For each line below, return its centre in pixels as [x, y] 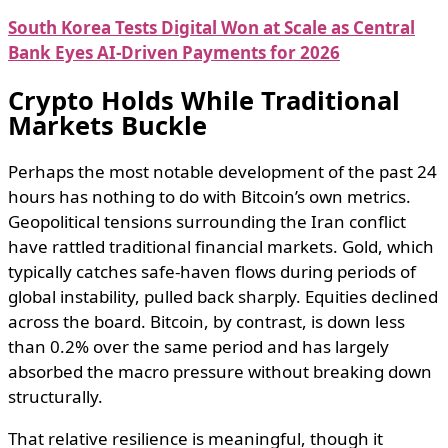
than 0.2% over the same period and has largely [198, 347]
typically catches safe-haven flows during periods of [212, 272]
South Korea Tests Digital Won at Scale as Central [211, 28]
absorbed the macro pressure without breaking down [220, 372]
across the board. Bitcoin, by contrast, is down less [206, 322]
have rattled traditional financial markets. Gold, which [221, 247]
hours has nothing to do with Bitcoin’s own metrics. [209, 197]
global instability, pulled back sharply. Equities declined [223, 297]
